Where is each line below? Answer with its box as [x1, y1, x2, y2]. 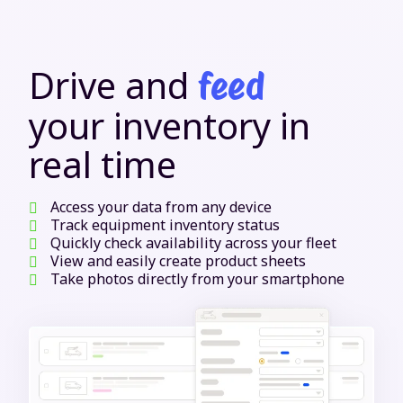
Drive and [29, 60, 198, 110]
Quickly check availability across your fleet [50, 233, 336, 253]
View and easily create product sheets [50, 251, 306, 271]
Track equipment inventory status [50, 215, 280, 235]
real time [29, 139, 176, 189]
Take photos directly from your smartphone [50, 269, 345, 289]
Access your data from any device [50, 197, 272, 217]
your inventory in [29, 101, 310, 150]
